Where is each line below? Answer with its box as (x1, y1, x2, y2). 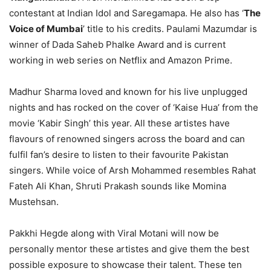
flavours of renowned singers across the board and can (9, 132, 245, 145)
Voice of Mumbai (9, 22, 83, 34)
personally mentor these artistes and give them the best (9, 243, 249, 255)
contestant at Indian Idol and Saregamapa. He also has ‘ (9, 7, 244, 19)
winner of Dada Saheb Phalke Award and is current (9, 38, 226, 50)
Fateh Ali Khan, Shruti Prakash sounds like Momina (9, 180, 226, 192)
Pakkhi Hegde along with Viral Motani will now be (9, 227, 219, 239)
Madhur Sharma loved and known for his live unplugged (9, 85, 247, 97)
